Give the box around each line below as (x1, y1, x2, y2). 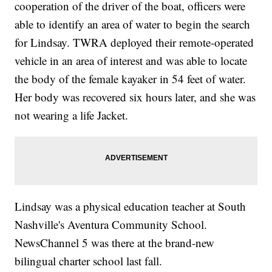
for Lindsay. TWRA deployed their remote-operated (15, 34, 254, 50)
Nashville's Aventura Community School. (15, 216, 208, 232)
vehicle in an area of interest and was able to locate (15, 52, 248, 68)
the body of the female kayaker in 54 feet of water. (15, 70, 246, 86)
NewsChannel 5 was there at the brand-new (15, 234, 215, 250)
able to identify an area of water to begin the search (15, 16, 251, 32)
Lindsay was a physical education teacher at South (15, 198, 246, 214)
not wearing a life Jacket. (15, 107, 129, 123)
